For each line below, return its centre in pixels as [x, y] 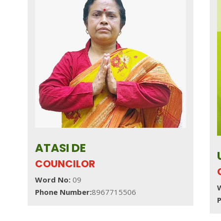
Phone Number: [63, 192]
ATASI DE [60, 148]
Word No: [53, 180]
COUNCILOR [65, 164]
